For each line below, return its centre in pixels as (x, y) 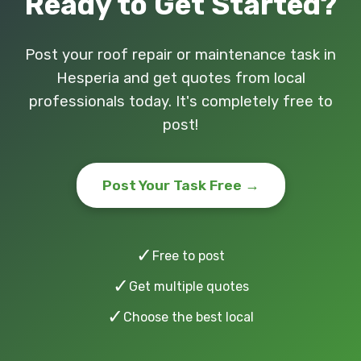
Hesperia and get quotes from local (180, 78)
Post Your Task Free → (180, 185)
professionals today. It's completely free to (180, 102)
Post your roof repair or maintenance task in (180, 55)
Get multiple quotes (189, 286)
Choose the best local (189, 317)
